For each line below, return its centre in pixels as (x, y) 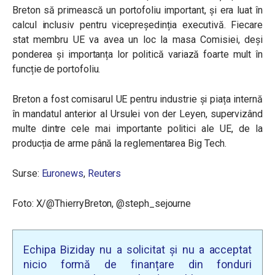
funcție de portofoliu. (56, 69)
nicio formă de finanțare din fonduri (137, 264)
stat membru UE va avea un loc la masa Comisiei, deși (137, 39)
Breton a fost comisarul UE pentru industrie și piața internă (137, 99)
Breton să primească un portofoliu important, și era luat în (137, 10)
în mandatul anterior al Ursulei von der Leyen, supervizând (137, 114)
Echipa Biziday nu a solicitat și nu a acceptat (137, 249)
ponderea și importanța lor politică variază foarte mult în (137, 54)
